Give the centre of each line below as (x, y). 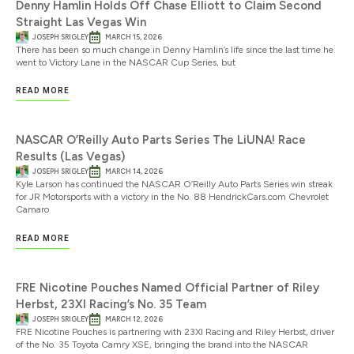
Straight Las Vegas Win (81, 22)
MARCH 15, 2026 (134, 36)
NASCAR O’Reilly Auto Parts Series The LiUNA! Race (161, 140)
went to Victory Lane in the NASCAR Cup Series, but (126, 62)
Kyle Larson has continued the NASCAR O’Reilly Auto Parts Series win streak (174, 185)
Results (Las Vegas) (70, 157)
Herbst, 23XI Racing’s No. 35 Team (111, 304)
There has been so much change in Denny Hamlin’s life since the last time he (175, 49)
